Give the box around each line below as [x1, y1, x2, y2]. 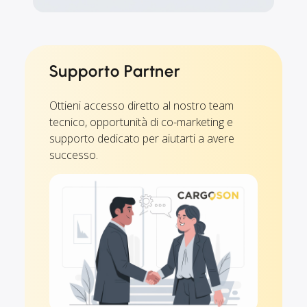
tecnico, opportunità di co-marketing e [49, 114, 233, 130]
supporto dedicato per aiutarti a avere [49, 130, 234, 146]
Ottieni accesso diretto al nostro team [49, 97, 234, 113]
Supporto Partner [49, 60, 181, 81]
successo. [49, 147, 98, 162]
